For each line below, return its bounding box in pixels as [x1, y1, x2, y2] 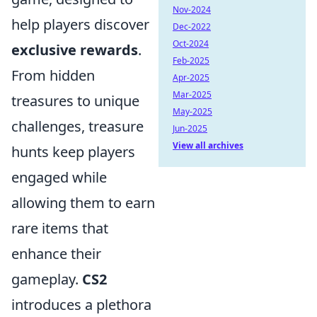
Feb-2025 [173, 54, 209, 67]
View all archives [173, 139, 243, 151]
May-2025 [173, 105, 212, 117]
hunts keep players [11, 142, 135, 161]
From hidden [11, 66, 95, 85]
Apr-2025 [173, 71, 209, 83]
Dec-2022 [173, 21, 211, 33]
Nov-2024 [173, 4, 211, 16]
